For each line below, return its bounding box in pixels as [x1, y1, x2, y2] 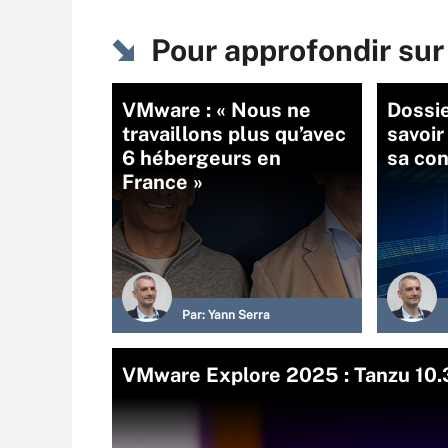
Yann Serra [208, 308, 270, 322]
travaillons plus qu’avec [122, 122, 346, 146]
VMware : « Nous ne [122, 98, 311, 122]
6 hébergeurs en [122, 146, 281, 170]
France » [122, 170, 203, 194]
